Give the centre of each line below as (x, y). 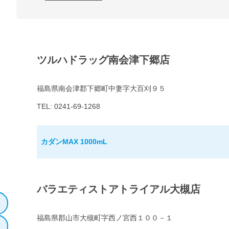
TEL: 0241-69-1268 (68, 107)
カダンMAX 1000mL (74, 142)
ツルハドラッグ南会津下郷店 (103, 60)
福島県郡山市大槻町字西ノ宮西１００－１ (105, 218)
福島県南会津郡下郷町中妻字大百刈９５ (101, 89)
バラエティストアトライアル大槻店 (119, 189)
